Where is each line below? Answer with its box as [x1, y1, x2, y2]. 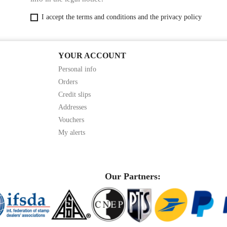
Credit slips [58, 91, 91, 99]
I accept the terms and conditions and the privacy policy [41, 13, 202, 21]
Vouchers [58, 116, 84, 124]
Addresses [58, 103, 87, 111]
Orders [58, 78, 78, 86]
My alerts [58, 129, 85, 137]
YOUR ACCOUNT [58, 51, 126, 60]
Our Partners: [104, 171, 161, 182]
